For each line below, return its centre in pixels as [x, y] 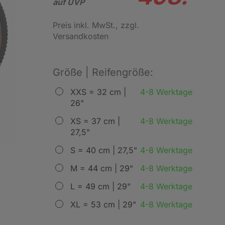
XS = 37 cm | [95, 121]
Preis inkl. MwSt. [84, 25]
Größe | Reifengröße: [103, 72]
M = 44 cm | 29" [101, 168]
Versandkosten [80, 36]
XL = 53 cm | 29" [103, 204]
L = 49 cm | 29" [100, 186]
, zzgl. [127, 25]
